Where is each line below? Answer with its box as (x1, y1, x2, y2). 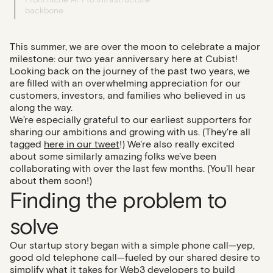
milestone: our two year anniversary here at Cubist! (10, 53, 238, 65)
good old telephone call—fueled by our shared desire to (10, 252, 260, 263)
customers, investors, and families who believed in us (10, 90, 246, 101)
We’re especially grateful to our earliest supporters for (10, 114, 252, 126)
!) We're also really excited (119, 138, 235, 150)
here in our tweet (44, 138, 119, 150)
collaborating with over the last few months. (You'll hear (10, 163, 255, 174)
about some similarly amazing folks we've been (10, 151, 216, 162)
